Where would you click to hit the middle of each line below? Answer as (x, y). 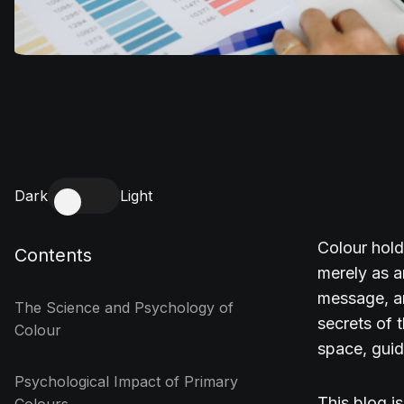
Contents (53, 255)
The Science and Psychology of (124, 308)
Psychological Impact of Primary (126, 381)
